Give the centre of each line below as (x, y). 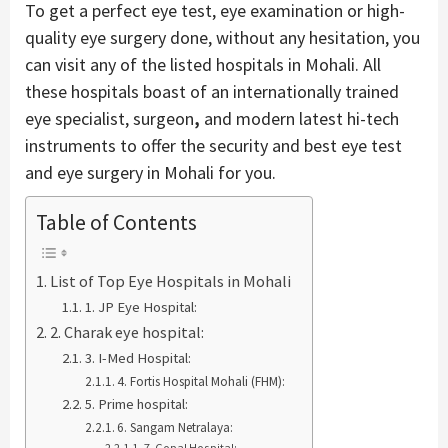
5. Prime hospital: (136, 403)
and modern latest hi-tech (301, 118)
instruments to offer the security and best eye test (213, 145)
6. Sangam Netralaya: (175, 427)
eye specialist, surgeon (109, 118)
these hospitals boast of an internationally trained (212, 91)
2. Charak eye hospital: (127, 331)
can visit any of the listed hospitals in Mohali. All (203, 64)
